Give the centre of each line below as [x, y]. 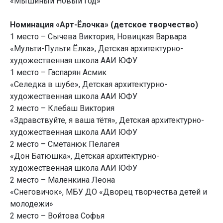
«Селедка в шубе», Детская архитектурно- [89, 85]
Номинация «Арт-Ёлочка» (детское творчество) [104, 25]
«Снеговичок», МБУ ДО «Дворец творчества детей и [109, 192]
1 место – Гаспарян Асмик [58, 73]
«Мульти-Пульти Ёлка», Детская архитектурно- [97, 49]
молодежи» [32, 204]
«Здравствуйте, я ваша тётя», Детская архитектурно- [107, 120]
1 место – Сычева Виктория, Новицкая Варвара [98, 37]
